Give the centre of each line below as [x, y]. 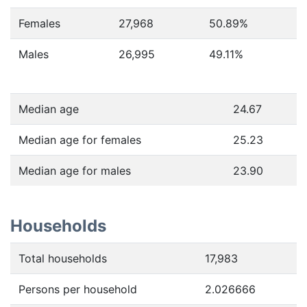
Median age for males [75, 171]
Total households [63, 258]
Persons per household [78, 289]
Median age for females [80, 140]
